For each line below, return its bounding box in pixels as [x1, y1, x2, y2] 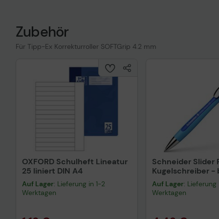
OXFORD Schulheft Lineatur [22, 156, 128, 167]
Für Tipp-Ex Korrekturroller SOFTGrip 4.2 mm [16, 42, 156, 51]
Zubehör [16, 22, 69, 41]
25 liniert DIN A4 [22, 166, 83, 176]
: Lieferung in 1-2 [54, 179, 105, 188]
